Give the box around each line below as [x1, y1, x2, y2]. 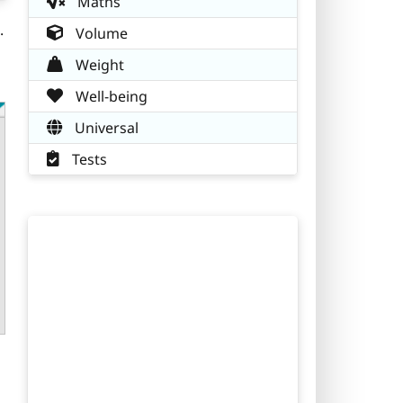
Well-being [72, 85, 148, 106]
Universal [71, 117, 139, 138]
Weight [72, 54, 124, 75]
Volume [72, 22, 128, 43]
